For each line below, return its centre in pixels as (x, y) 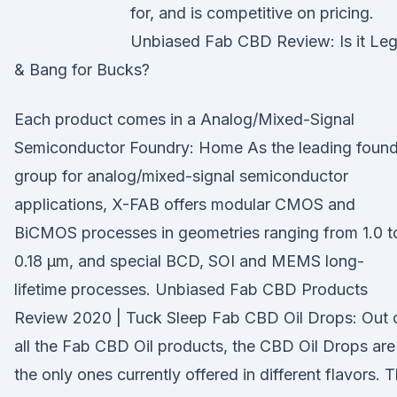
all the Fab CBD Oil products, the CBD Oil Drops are (205, 346)
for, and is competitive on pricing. (252, 13)
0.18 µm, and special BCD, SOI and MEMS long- (189, 261)
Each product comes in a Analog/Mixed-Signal (184, 119)
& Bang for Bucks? (82, 70)
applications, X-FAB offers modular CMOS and (185, 204)
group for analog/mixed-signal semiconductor (181, 176)
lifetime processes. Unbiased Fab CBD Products (191, 289)
